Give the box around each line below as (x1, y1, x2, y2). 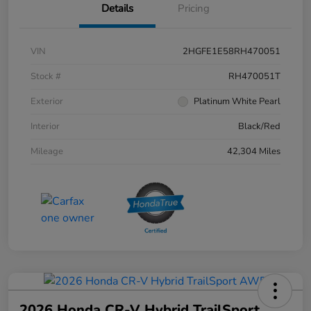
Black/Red (238, 120, 280, 133)
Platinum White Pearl (194, 95, 280, 108)
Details (101, 1, 133, 16)
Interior (31, 120, 60, 133)
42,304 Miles (227, 145, 280, 158)
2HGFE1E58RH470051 (183, 45, 280, 58)
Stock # (31, 70, 61, 83)
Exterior (31, 95, 63, 108)
